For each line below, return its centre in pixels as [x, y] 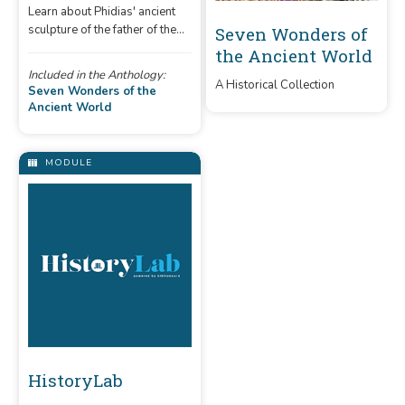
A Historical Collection [274, 85]
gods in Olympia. [73, 48]
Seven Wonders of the [92, 91]
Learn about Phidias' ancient [102, 12]
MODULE [67, 163]
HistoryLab [75, 380]
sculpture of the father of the [102, 30]
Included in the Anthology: [97, 75]
